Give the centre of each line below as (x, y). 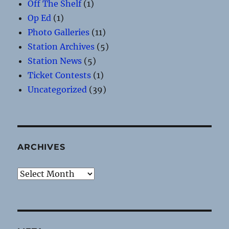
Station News (55, 61)
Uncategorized (58, 89)
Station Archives (61, 46)
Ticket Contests (60, 75)
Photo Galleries (59, 32)
